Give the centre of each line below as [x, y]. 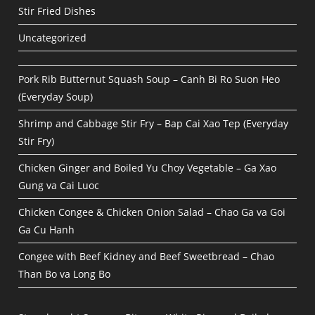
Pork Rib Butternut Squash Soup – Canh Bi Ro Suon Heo [149, 79]
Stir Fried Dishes [57, 11]
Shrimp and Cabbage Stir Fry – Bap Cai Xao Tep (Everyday [154, 124]
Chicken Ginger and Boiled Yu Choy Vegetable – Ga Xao [148, 168]
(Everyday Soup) [56, 97]
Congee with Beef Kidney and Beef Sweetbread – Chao [147, 257]
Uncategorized [53, 38]
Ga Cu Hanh [47, 230]
